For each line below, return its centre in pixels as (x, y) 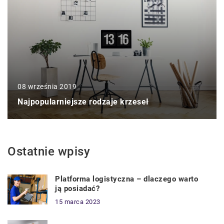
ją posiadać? (77, 188)
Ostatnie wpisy (49, 151)
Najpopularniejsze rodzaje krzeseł (83, 101)
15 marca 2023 (78, 201)
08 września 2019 (47, 86)
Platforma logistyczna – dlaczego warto (126, 179)
